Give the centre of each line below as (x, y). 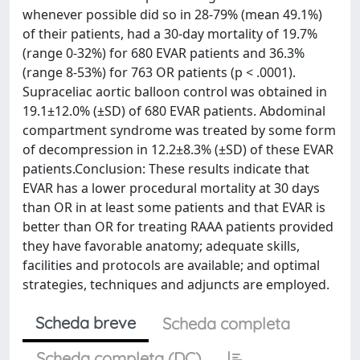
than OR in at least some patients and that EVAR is (174, 207)
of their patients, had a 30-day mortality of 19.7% (170, 34)
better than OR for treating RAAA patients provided (178, 227)
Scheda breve (86, 323)
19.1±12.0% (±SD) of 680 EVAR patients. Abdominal (174, 111)
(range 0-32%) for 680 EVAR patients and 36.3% (164, 53)
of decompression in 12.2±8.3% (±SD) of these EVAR (178, 149)
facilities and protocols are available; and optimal (171, 265)
